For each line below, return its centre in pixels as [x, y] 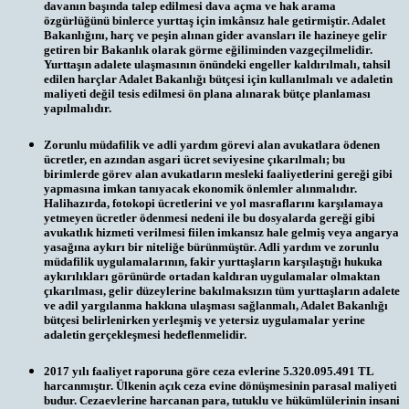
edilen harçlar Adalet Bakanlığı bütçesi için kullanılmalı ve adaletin [218, 79]
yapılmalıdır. [78, 108]
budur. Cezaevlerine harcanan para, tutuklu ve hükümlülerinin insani [222, 400]
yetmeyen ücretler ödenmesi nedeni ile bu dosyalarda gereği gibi [210, 217]
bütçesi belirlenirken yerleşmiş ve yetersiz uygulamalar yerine [204, 320]
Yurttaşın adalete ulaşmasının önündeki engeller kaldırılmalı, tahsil [217, 64]
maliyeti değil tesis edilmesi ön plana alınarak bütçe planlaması [207, 93]
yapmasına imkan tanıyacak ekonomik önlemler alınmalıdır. [200, 188]
